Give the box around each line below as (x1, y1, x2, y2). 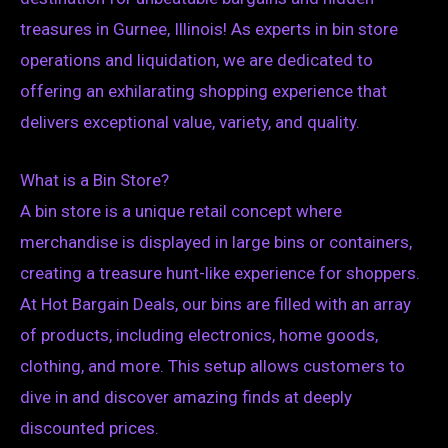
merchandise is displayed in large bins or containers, (20, 232, 412, 253)
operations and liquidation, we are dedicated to (20, 49, 373, 70)
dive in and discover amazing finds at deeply (20, 387, 352, 408)
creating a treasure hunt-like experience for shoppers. (20, 263, 420, 284)
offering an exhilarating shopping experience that (20, 80, 387, 101)
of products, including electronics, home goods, (20, 325, 378, 346)
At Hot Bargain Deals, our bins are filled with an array (20, 294, 411, 315)
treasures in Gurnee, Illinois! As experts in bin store (20, 18, 398, 39)
